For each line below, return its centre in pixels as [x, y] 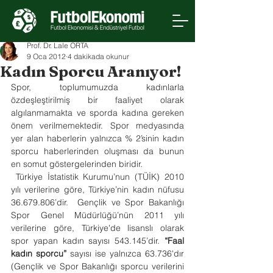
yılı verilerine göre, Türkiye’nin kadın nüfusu [97, 190]
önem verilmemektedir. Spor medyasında [97, 126]
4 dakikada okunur [98, 56]
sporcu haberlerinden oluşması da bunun [97, 151]
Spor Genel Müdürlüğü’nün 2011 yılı [97, 215]
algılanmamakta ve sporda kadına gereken [97, 113]
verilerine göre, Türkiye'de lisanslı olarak [97, 228]
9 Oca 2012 [46, 56]
